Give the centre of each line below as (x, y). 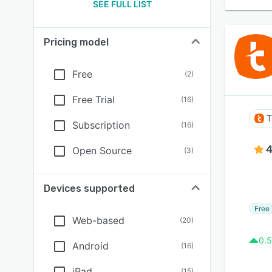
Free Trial (93, 100)
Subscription (101, 125)
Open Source (102, 151)
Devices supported (89, 189)
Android (90, 246)
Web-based (98, 220)
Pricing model (76, 42)
